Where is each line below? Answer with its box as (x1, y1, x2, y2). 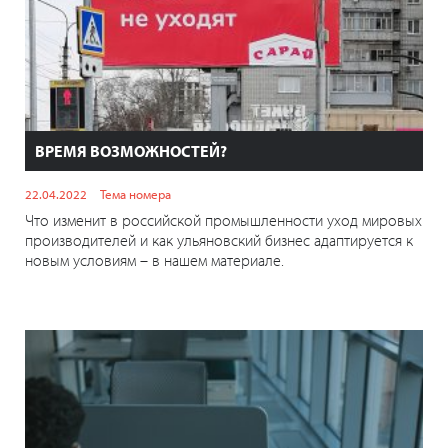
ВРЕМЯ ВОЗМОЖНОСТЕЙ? (35, 141, 227, 162)
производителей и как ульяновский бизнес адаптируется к (25, 230, 413, 251)
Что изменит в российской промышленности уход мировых (25, 210, 422, 231)
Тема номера (100, 186, 171, 203)
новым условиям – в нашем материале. (25, 250, 284, 271)
